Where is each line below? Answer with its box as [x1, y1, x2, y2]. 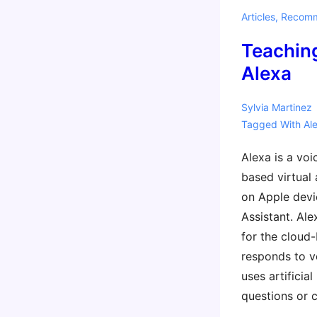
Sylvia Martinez [241, 101, 312, 113]
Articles [241, 11, 275, 23]
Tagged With [241, 118, 304, 130]
